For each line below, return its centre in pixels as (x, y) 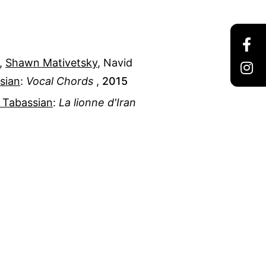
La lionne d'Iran (97, 102)
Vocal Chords (60, 81)
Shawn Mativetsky (51, 62)
